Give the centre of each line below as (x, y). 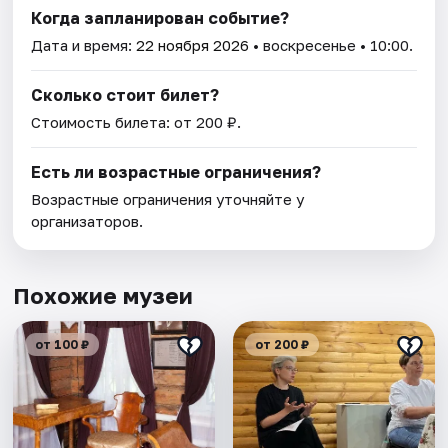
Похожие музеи (103, 296)
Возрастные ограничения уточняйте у (168, 199)
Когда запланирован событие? (160, 18)
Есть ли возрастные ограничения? (176, 172)
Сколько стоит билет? (125, 95)
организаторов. (87, 221)
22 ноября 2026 (193, 45)
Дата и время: (84, 45)
